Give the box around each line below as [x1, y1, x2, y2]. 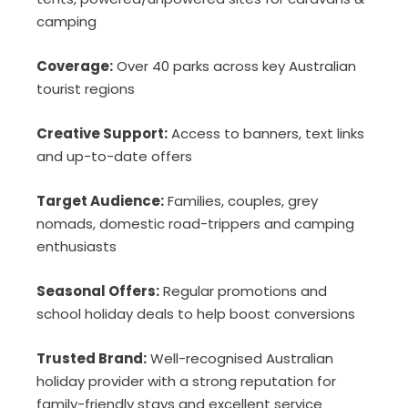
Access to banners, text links [168, 124, 364, 143]
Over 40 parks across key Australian [113, 56, 356, 76]
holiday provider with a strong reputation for [36, 372, 336, 391]
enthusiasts [36, 237, 117, 256]
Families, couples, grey [164, 191, 318, 210]
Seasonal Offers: [36, 281, 159, 301]
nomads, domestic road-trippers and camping [36, 214, 354, 233]
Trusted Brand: [36, 349, 147, 368]
